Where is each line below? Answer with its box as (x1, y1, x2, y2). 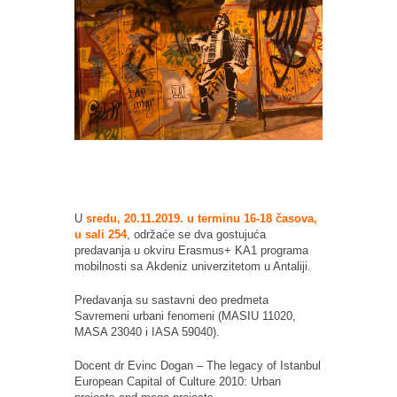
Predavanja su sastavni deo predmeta (74, 292, 269, 307)
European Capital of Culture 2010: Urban (74, 374, 281, 388)
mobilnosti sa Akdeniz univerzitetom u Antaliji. (74, 259, 311, 273)
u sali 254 (74, 227, 127, 241)
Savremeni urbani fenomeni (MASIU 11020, (74, 308, 296, 323)
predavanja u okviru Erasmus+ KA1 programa (74, 243, 308, 257)
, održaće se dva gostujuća (127, 227, 266, 241)
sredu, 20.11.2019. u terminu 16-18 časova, (86, 211, 317, 225)
